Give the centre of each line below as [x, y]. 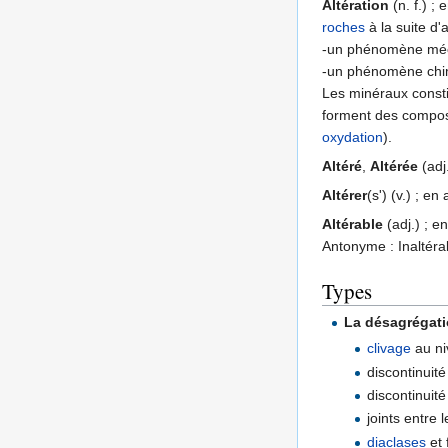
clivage [388, 348]
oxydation [352, 136]
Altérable [352, 223]
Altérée [394, 165]
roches [343, 26]
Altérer [344, 194]
